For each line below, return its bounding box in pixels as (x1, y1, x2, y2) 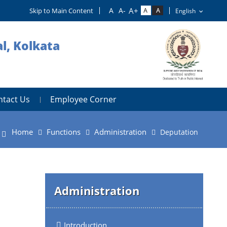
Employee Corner (50, 93, 117, 105)
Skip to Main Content (29, 6, 93, 15)
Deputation (160, 127, 198, 137)
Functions (47, 126, 81, 137)
